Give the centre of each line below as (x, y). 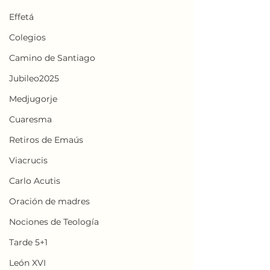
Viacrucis (28, 160)
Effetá (21, 17)
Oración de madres (49, 201)
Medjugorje (33, 99)
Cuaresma (30, 119)
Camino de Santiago (52, 58)
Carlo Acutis (35, 181)
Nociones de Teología (54, 222)
